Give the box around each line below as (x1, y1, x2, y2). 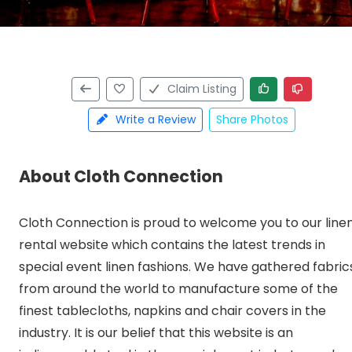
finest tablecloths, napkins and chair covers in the (19, 302, 326, 321)
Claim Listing (167, 81, 236, 97)
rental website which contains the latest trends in (19, 236, 325, 255)
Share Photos (215, 112, 288, 127)
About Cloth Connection (19, 165, 223, 189)
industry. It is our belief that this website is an (19, 324, 293, 343)
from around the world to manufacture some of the (19, 280, 338, 299)
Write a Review (115, 112, 196, 127)
